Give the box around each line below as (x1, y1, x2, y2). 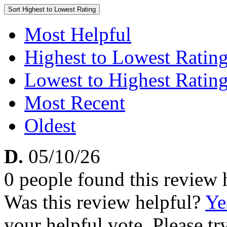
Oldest (24, 115, 76, 136)
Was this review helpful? (4, 191, 205, 213)
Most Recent (24, 92, 125, 113)
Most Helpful (24, 23, 131, 45)
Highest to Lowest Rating (22, 6, 96, 13)
